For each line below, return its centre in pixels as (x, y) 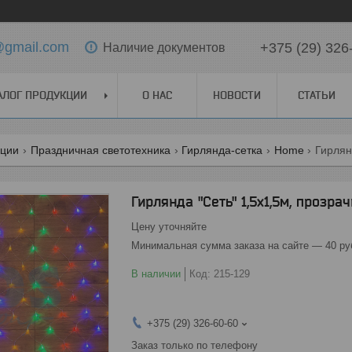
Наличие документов (164, 47)
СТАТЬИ (317, 95)
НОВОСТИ (237, 95)
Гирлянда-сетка (222, 150)
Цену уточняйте (169, 227)
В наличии (156, 274)
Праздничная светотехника (100, 150)
